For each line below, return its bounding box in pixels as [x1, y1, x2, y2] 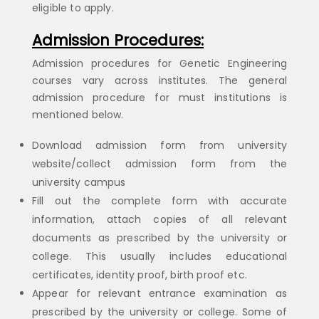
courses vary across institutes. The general [32, 73, 287, 88]
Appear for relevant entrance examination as [32, 286, 287, 300]
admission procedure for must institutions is [32, 90, 287, 105]
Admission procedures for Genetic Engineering [32, 56, 287, 70]
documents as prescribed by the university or [32, 230, 287, 245]
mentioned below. [32, 107, 124, 122]
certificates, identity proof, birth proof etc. [32, 267, 247, 282]
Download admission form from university [32, 137, 287, 152]
